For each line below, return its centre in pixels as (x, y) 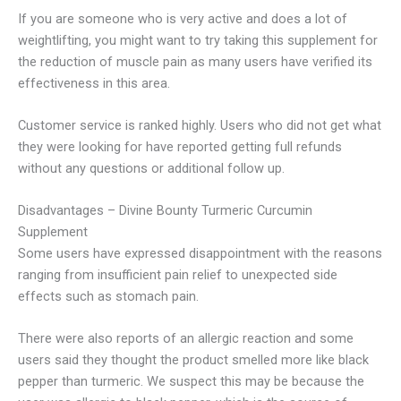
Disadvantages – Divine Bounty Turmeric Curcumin (165, 211)
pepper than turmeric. (82, 382)
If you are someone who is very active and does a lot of (183, 18)
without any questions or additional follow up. (151, 169)
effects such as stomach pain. (108, 297)
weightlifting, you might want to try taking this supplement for (198, 40)
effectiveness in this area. (94, 83)
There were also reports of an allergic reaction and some (186, 339)
